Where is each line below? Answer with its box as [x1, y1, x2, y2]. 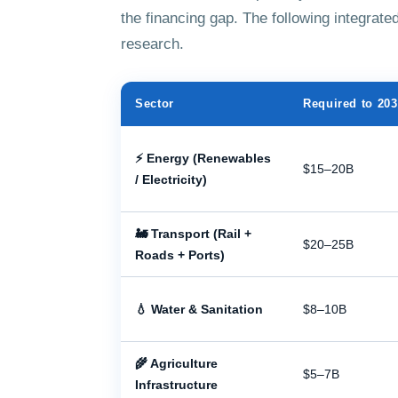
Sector [135, 97, 174, 110]
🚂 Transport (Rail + [135, 227, 251, 241]
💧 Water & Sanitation [135, 302, 263, 316]
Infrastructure [135, 378, 218, 392]
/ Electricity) [135, 172, 207, 187]
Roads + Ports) [135, 248, 225, 262]
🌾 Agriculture [135, 356, 218, 370]
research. [121, 36, 184, 52]
